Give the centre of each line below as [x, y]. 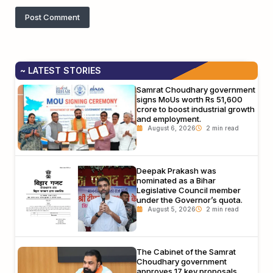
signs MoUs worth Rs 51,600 [190, 99]
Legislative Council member [189, 190]
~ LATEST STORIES [61, 70]
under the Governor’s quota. [190, 200]
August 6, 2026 [171, 128]
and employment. [169, 119]
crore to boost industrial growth [196, 109]
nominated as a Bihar [176, 180]
